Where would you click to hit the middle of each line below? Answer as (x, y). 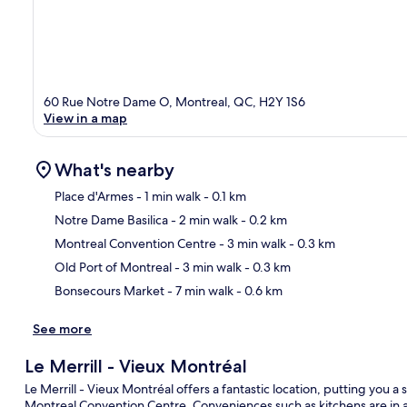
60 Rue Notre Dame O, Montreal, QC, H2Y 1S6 (174, 101)
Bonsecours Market (109, 290)
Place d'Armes (94, 196)
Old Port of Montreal (113, 267)
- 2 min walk (203, 219)
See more (62, 328)
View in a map (85, 118)
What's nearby (114, 169)
